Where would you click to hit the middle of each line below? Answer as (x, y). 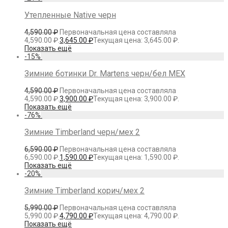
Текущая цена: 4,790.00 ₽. (136, 216)
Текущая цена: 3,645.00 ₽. (136, 40)
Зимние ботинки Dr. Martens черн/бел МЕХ (105, 73)
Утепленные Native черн (70, 15)
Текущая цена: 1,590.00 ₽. (136, 157)
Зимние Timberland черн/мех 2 (82, 132)
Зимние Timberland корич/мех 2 (84, 190)
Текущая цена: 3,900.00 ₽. (136, 98)
